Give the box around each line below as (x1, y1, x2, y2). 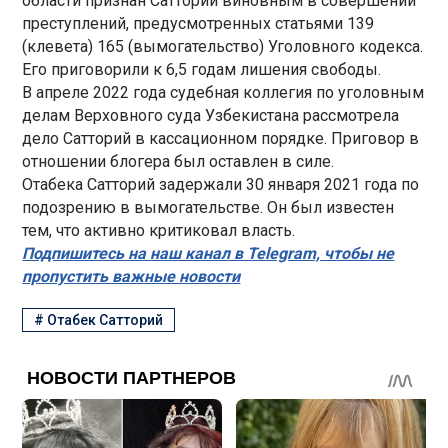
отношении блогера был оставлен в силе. (22, 151, 335, 171)
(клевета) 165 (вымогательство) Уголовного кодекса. (22, 36, 424, 56)
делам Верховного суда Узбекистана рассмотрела (22, 105, 400, 125)
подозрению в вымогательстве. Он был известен (22, 197, 395, 217)
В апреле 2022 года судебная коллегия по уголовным (22, 82, 425, 102)
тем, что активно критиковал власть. (22, 220, 296, 240)
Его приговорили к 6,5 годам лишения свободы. (22, 59, 382, 79)
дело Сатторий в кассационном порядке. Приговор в (22, 128, 420, 148)
